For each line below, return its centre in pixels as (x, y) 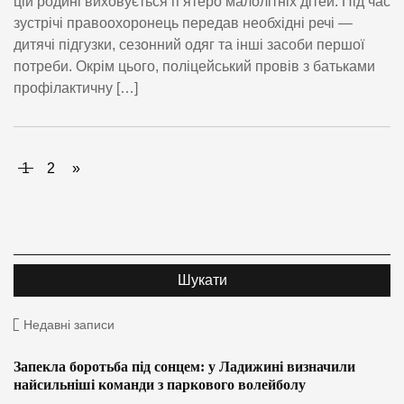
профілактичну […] (76, 88)
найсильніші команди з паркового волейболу (160, 385)
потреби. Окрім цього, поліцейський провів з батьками (194, 67)
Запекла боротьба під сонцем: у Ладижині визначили (184, 367)
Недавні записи (69, 325)
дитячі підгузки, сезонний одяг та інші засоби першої (189, 45)
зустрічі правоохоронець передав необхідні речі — (183, 23)
